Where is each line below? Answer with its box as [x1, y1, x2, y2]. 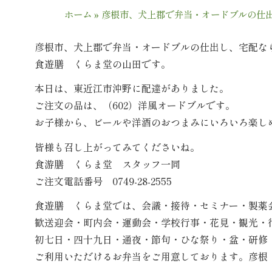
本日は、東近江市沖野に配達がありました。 [35, 81, 229, 96]
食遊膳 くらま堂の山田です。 [35, 56, 171, 71]
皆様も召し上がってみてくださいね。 [35, 139, 200, 154]
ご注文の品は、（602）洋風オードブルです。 [35, 98, 235, 113]
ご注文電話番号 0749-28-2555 [35, 173, 172, 188]
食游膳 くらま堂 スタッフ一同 [35, 156, 180, 171]
